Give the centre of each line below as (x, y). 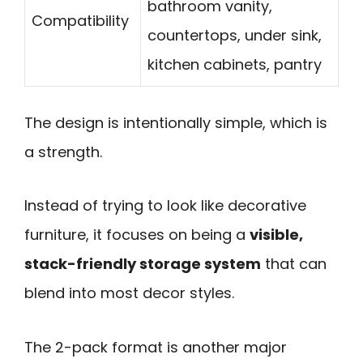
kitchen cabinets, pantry (235, 64)
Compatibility (80, 20)
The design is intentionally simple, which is (176, 122)
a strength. (63, 152)
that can (294, 264)
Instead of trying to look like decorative (165, 206)
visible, (276, 235)
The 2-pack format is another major (156, 347)
